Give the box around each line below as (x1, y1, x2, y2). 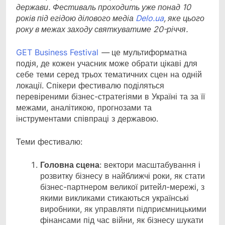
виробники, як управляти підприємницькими (40, 204, 206, 214)
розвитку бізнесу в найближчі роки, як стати (40, 171, 205, 181)
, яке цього (164, 13, 204, 24)
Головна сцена (40, 160, 99, 170)
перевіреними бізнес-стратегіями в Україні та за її (16, 91, 205, 102)
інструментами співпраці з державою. (16, 114, 161, 124)
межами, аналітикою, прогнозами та (16, 102, 152, 113)
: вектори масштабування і (99, 160, 200, 170)
